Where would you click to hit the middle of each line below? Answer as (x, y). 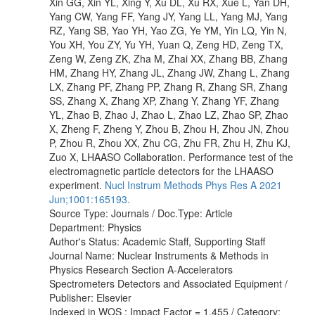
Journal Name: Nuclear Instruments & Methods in (159, 255)
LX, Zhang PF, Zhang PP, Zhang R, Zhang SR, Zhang (168, 86)
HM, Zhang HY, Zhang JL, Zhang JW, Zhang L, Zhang (169, 72)
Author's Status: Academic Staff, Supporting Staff (157, 241)
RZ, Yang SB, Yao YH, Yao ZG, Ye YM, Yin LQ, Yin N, (168, 30)
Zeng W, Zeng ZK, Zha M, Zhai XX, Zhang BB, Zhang (168, 58)
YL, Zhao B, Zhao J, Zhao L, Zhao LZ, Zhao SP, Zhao (169, 114)
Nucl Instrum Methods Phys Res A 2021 (193, 185)
